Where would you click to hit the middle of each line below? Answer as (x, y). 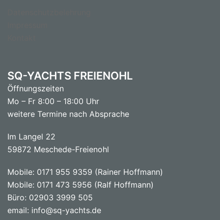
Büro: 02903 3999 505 (50, 197)
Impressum (27, 25)
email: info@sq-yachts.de (54, 210)
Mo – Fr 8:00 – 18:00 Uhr (53, 101)
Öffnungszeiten (36, 88)
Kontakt (22, 38)
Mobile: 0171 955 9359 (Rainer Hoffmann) (85, 172)
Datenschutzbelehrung (49, 12)
